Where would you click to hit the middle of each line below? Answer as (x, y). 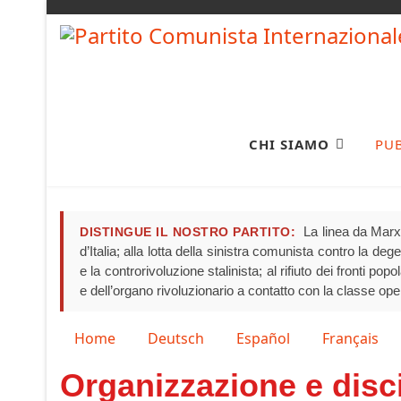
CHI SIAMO (289, 144)
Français (350, 338)
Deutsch (176, 338)
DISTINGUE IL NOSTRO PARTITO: (188, 231)
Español (263, 338)
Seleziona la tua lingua (135, 337)
